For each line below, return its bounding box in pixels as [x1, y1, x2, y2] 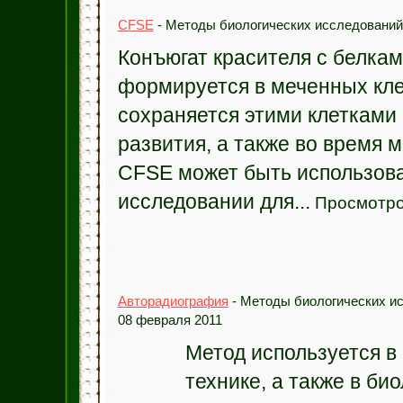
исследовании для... [117, 190, 310, 213]
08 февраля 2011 [117, 312, 222, 327]
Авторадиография [117, 293, 228, 309]
